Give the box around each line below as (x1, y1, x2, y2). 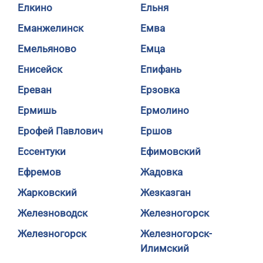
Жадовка (140, 166, 183, 178)
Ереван (18, 84, 52, 96)
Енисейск (18, 63, 62, 75)
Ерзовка (140, 84, 180, 96)
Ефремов (18, 166, 61, 178)
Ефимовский (140, 146, 201, 157)
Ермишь (18, 104, 56, 116)
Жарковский (18, 187, 77, 198)
